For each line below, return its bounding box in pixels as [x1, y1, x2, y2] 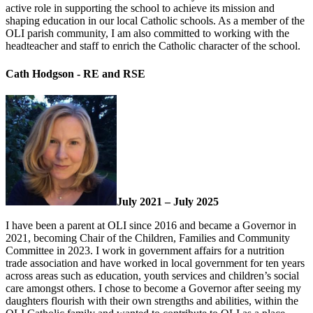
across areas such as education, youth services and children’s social [6, 269, 299, 282]
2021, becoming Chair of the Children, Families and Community [6, 231, 290, 244]
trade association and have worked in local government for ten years [6, 256, 305, 269]
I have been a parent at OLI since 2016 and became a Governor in [6, 219, 296, 231]
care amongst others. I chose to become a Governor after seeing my [6, 282, 301, 294]
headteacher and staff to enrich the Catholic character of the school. [6, 40, 300, 52]
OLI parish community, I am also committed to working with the [6, 27, 289, 40]
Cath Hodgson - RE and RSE [6, 67, 145, 80]
